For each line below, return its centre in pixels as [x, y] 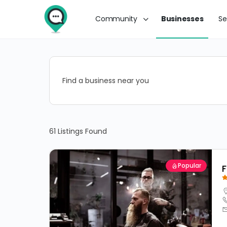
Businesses [182, 19]
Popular [190, 165]
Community [116, 19]
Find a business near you [106, 80]
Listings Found [81, 131]
